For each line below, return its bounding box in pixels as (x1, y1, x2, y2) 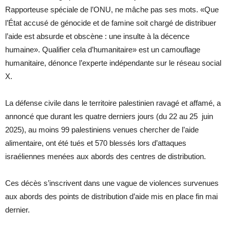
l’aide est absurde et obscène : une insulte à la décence (5, 31, 189, 41)
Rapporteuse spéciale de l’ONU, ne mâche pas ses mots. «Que (5, 5, 219, 14)
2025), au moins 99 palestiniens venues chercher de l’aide (5, 125, 199, 134)
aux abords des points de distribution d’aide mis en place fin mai (5, 191, 218, 201)
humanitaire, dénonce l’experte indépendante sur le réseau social (5, 58, 221, 67)
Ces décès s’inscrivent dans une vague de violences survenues (5, 178, 219, 187)
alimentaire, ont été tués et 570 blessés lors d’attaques (5, 138, 186, 147)
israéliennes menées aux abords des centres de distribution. (5, 151, 206, 161)
